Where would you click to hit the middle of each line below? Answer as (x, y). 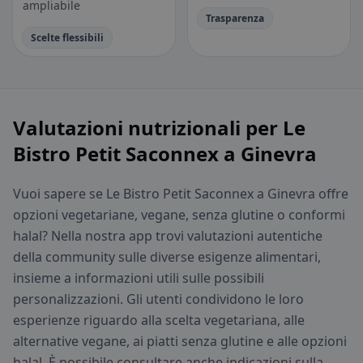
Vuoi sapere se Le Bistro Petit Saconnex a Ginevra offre (181, 194)
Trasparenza (235, 19)
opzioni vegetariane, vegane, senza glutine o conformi (179, 215)
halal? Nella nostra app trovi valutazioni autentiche (168, 236)
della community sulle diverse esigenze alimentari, (167, 257)
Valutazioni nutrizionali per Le (159, 128)
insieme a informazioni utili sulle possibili (139, 278)
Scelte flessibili (67, 38)
